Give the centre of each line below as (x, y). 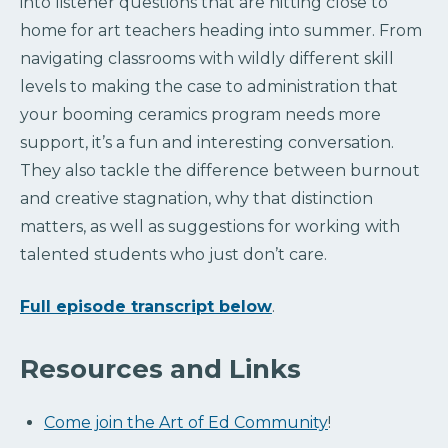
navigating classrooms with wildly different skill (207, 58)
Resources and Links (160, 368)
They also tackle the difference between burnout (220, 170)
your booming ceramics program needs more (200, 114)
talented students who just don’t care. (173, 254)
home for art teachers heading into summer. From (221, 30)
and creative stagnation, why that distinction (196, 198)
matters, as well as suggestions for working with (210, 226)
